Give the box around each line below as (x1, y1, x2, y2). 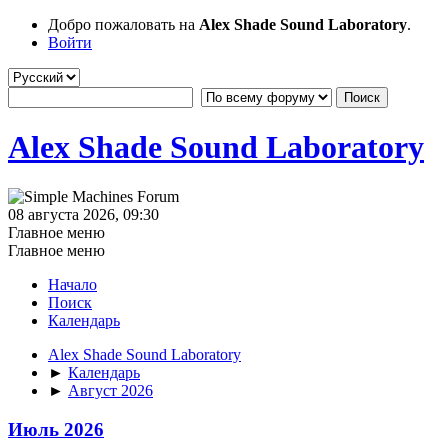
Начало (48, 275, 97, 293)
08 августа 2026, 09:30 (8, 205, 159, 223)
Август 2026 (68, 381, 153, 399)
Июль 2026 (8, 418, 104, 440)
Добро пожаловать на (48, 16, 199, 33)
